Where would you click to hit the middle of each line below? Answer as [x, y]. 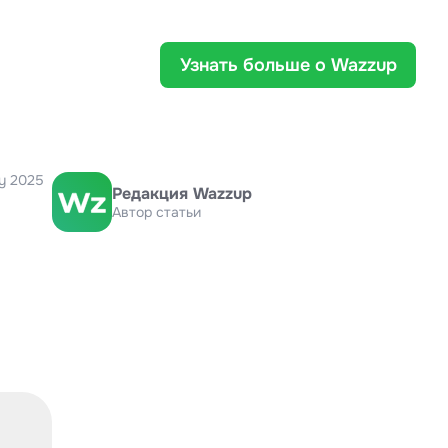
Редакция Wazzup [182, 193]
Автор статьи [156, 212]
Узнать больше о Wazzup [288, 64]
